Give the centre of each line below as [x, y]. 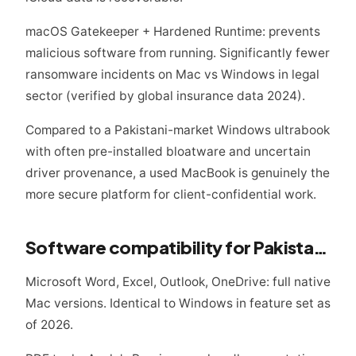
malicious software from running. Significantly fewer [178, 53]
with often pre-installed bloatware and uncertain [168, 152]
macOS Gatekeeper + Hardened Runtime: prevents [173, 32]
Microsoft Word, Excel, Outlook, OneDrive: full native [178, 282]
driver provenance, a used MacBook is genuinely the [178, 173]
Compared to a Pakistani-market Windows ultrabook [178, 130]
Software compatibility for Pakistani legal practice [321, 248]
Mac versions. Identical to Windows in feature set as [178, 304]
